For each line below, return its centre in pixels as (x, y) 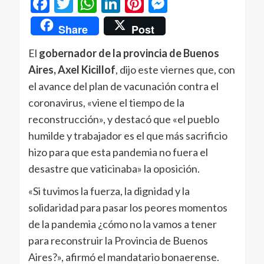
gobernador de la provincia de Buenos (129, 53)
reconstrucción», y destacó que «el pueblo (123, 119)
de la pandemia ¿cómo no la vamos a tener (122, 224)
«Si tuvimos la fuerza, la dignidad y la (109, 191)
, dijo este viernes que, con (175, 70)
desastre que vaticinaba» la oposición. (114, 169)
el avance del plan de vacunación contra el (123, 86)
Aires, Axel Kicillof (72, 70)
